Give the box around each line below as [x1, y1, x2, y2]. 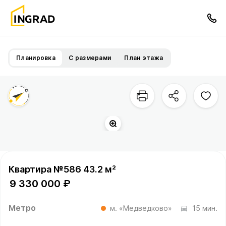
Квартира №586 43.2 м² [9, 164, 116, 175]
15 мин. [192, 204, 217, 212]
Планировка [16, 54, 55, 62]
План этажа [124, 54, 163, 62]
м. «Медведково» [110, 204, 172, 212]
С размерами [69, 54, 111, 62]
